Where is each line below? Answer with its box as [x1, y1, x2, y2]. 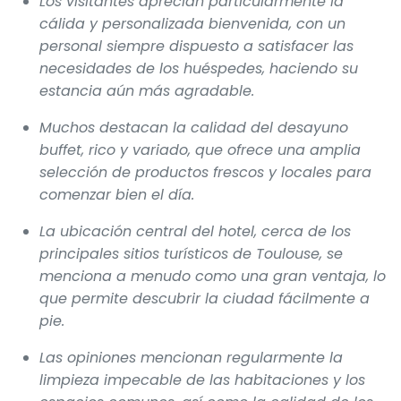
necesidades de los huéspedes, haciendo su [39, 57, 358, 79]
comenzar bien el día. [39, 183, 194, 205]
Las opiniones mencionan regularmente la [39, 346, 343, 368]
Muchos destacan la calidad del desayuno [39, 116, 348, 138]
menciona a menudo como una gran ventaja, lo [39, 265, 386, 286]
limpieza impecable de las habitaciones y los [39, 369, 365, 390]
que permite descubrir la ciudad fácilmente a [39, 287, 370, 309]
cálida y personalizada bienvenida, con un [39, 13, 346, 34]
